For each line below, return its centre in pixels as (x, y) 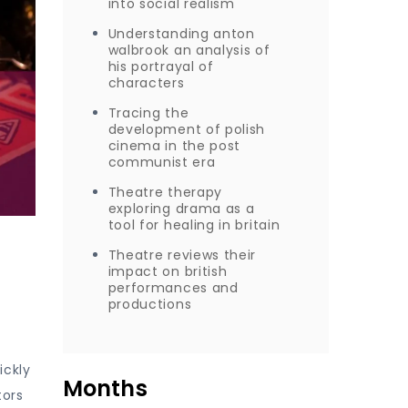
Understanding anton (181, 34)
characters (146, 83)
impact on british (168, 271)
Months (105, 388)
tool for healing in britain (194, 225)
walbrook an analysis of (189, 50)
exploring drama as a (181, 209)
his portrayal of (161, 66)
